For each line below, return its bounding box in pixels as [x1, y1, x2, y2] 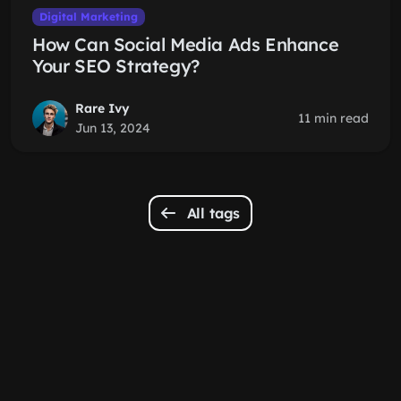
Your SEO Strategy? [32, 55, 200, 77]
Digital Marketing [38, 10, 138, 23]
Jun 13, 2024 [75, 120, 150, 136]
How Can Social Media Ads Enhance [32, 33, 339, 55]
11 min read [298, 110, 369, 126]
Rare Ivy [75, 100, 130, 116]
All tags [182, 204, 241, 222]
